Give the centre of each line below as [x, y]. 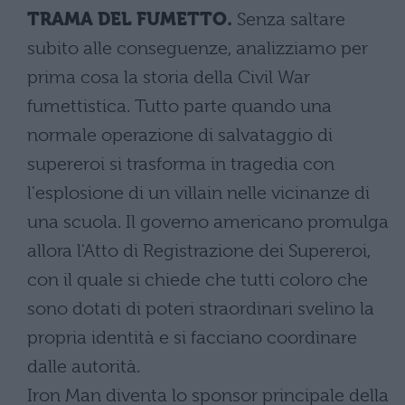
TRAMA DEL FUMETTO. [130, 20]
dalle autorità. [84, 367]
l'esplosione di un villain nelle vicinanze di [198, 193]
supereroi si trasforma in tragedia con [181, 165]
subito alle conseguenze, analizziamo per [198, 49]
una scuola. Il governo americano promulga [208, 222]
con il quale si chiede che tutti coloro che [198, 280]
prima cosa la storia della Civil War [169, 78]
